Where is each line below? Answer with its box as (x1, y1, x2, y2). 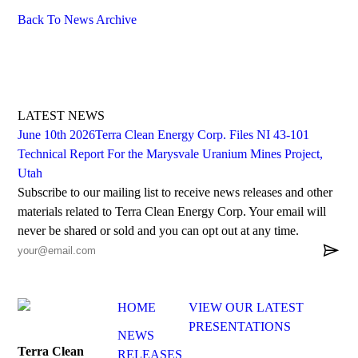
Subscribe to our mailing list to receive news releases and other (18, 185, 333, 200)
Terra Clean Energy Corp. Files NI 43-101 (95, 128, 310, 142)
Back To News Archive (18, 13, 137, 27)
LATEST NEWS (18, 109, 105, 123)
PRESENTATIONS (189, 320, 292, 334)
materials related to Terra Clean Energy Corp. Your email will (18, 205, 327, 219)
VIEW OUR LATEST (189, 300, 304, 315)
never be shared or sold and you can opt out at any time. (18, 224, 300, 238)
